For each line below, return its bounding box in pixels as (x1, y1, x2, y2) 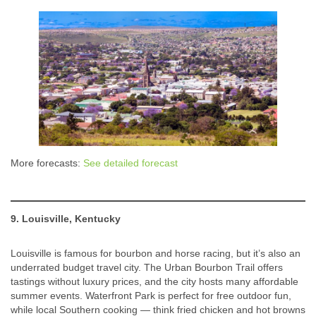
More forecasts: (11, 157, 83, 169)
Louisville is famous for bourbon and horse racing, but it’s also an (11, 247, 300, 259)
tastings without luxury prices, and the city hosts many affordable (11, 275, 298, 287)
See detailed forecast (83, 157, 178, 169)
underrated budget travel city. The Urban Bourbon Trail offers (11, 261, 283, 273)
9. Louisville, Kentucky (11, 212, 121, 224)
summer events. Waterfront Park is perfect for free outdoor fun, (11, 289, 291, 301)
